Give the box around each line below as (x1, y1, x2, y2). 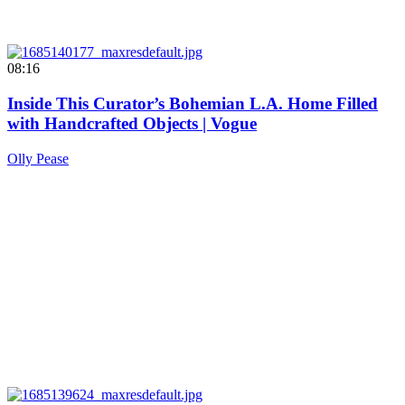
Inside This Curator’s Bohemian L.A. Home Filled (7, 93, 378, 113)
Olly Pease (7, 150, 69, 166)
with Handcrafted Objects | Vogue (7, 113, 257, 133)
